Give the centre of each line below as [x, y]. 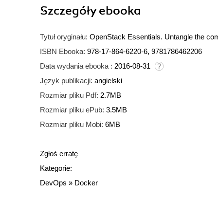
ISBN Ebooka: [63, 52]
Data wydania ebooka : [76, 66]
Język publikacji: [66, 81]
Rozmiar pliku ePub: [72, 110]
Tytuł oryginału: [64, 37]
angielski [108, 81]
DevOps [53, 183]
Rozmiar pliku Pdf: [69, 95]
